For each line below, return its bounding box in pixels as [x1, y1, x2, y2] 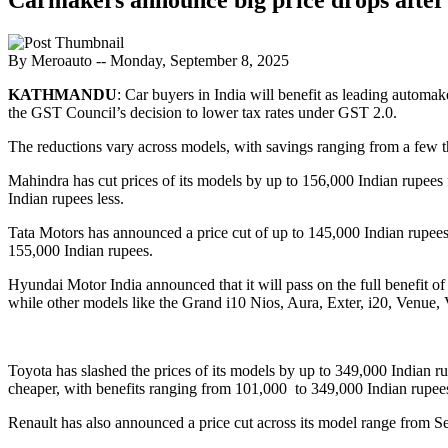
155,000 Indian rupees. [8, 241, 153, 259]
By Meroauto [8, 51, 96, 69]
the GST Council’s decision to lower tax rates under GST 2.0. [8, 103, 397, 121]
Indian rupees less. [8, 189, 124, 207]
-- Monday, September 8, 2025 [96, 51, 289, 69]
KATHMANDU [8, 85, 117, 103]
